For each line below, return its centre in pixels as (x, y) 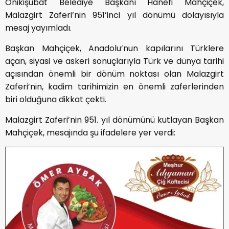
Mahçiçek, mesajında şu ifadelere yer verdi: (90, 133)
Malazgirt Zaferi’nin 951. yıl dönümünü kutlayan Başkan (114, 120)
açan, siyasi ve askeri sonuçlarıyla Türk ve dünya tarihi (114, 61)
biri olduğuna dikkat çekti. (56, 100)
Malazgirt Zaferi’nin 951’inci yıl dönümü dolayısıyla (114, 15)
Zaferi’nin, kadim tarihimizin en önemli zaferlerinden (114, 87)
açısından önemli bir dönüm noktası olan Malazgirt (114, 74)
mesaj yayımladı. (38, 28)
